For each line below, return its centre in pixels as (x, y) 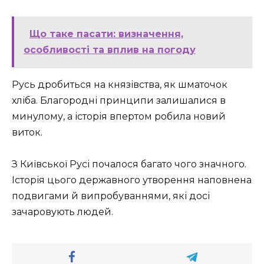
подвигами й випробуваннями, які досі (111, 196)
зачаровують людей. (62, 212)
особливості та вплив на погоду (110, 50)
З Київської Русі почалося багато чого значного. (129, 164)
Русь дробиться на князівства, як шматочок (120, 85)
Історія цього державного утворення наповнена (132, 180)
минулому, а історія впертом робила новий (119, 117)
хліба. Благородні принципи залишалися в (119, 101)
